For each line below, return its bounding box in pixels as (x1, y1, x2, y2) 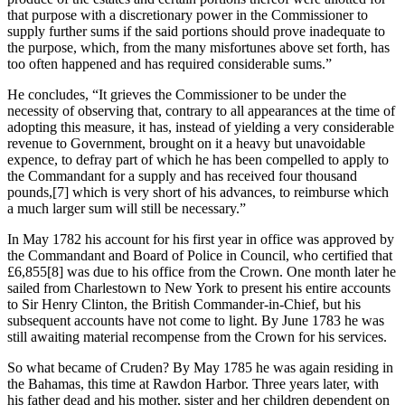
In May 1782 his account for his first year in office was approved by (7, 231, 394, 247)
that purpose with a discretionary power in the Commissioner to (7, 6, 368, 23)
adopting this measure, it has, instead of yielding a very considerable (7, 118, 394, 135)
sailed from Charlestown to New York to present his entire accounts (7, 279, 391, 296)
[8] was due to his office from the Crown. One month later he (47, 263, 396, 279)
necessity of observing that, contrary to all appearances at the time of (7, 102, 395, 118)
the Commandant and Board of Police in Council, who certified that (7, 247, 392, 263)
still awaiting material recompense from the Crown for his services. (7, 328, 387, 344)
